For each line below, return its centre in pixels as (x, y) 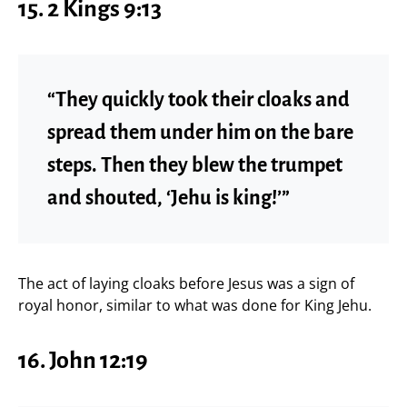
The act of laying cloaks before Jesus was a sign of (186, 283)
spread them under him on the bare (200, 132)
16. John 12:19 (83, 360)
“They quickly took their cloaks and (199, 99)
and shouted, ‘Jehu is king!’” (169, 198)
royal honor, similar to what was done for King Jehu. (195, 305)
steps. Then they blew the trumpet (195, 165)
